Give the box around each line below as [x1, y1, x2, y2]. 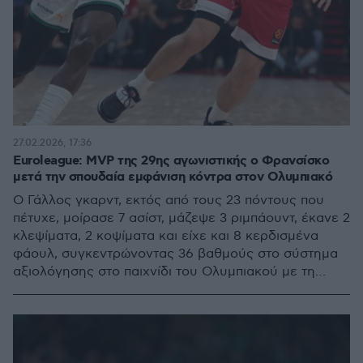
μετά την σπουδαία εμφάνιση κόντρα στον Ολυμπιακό [13, 169, 332, 186]
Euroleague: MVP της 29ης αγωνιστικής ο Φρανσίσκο [13, 152, 329, 169]
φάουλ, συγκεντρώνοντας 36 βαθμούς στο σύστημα [13, 246, 338, 262]
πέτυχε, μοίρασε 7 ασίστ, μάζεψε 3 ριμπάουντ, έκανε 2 [13, 211, 350, 226]
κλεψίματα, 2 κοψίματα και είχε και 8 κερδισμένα [13, 228, 318, 244]
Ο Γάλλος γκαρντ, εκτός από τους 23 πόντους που [13, 193, 324, 208]
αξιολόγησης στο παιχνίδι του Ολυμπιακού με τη [13, 264, 315, 280]
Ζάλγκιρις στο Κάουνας [13, 282, 160, 297]
